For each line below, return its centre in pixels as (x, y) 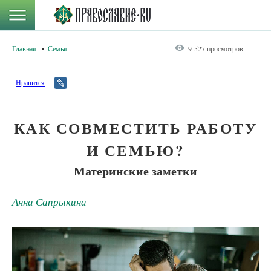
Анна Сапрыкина (49, 202)
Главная (24, 48)
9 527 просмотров (216, 48)
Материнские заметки (135, 171)
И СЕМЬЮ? (135, 150)
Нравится (30, 82)
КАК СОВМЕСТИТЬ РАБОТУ (135, 128)
